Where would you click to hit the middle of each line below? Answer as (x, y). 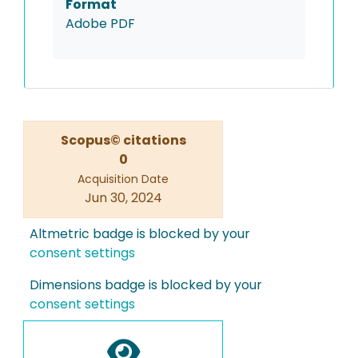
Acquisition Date (123, 179)
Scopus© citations (123, 140)
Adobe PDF (100, 24)
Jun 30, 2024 (123, 198)
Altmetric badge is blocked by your (140, 234)
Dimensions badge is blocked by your (146, 285)
